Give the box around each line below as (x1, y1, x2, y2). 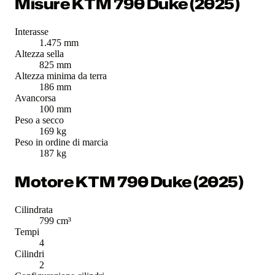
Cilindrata (15, 204, 53, 215)
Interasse (15, 26, 48, 37)
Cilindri (15, 249, 44, 260)
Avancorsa (15, 93, 56, 104)
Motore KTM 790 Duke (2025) (15, 171, 244, 193)
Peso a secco (15, 115, 64, 126)
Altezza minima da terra (15, 71, 107, 82)
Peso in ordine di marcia (15, 137, 108, 148)
